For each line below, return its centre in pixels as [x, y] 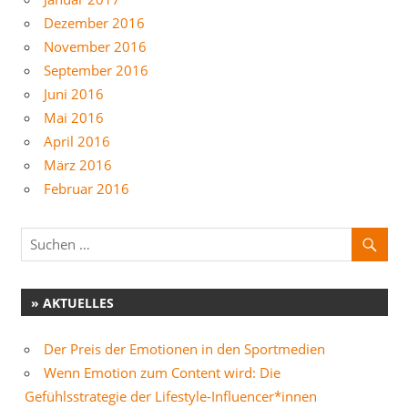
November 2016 [95, 46]
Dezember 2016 [94, 22]
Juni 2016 [74, 93]
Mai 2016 [74, 117]
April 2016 [77, 141]
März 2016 [78, 164]
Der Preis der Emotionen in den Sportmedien [184, 348]
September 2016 [96, 70]
